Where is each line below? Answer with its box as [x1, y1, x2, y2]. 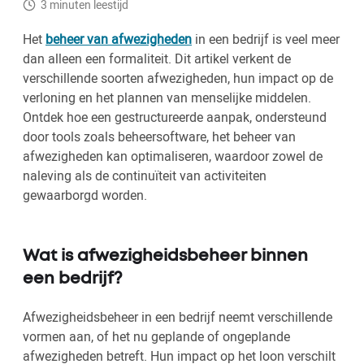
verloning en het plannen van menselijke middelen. [23, 89, 311, 107]
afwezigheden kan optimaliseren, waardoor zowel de [23, 147, 323, 166]
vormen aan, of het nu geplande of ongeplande [23, 327, 290, 346]
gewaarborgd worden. [23, 186, 147, 205]
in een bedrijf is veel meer [192, 30, 340, 49]
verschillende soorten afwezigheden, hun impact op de [23, 69, 333, 88]
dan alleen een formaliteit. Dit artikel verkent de [23, 50, 291, 68]
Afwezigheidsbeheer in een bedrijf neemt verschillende [23, 308, 332, 327]
